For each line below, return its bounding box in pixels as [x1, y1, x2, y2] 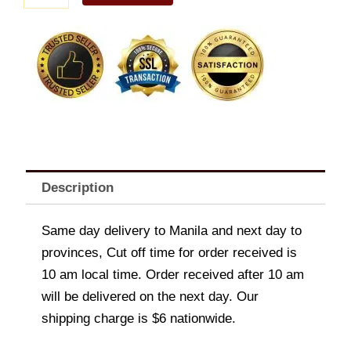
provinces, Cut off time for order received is [42, 245, 297, 261]
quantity [23, 9, 62, 22]
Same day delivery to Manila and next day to [42, 223, 302, 239]
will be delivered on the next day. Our [42, 289, 259, 305]
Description [42, 179, 114, 195]
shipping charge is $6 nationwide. [42, 311, 236, 327]
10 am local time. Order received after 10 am [42, 267, 304, 283]
